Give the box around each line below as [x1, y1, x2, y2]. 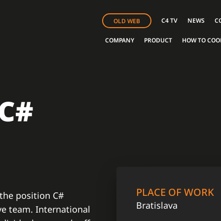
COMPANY [105, 36, 134, 44]
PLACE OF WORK [136, 185, 214, 199]
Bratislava [136, 199, 178, 211]
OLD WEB [113, 17, 140, 25]
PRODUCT [144, 36, 172, 44]
